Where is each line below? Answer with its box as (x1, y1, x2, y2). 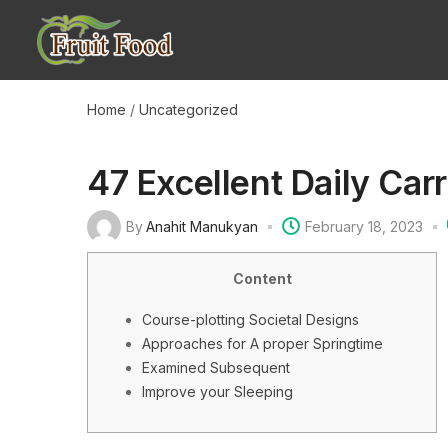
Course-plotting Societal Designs (142, 310, 359, 328)
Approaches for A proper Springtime (142, 334, 383, 352)
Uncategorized (139, 100, 238, 118)
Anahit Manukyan (146, 218, 258, 236)
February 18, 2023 (305, 218, 423, 236)
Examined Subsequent (142, 358, 290, 376)
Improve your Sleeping (142, 382, 293, 400)
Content (232, 269, 292, 287)
